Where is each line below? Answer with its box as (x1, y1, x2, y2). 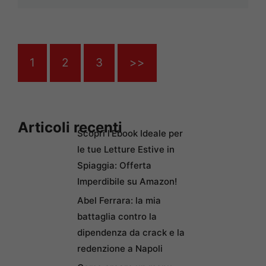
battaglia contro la (77, 211, 157, 223)
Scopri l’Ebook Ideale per (77, 128, 183, 140)
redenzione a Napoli (77, 243, 163, 255)
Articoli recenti (18, 119, 122, 137)
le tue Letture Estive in (77, 144, 175, 156)
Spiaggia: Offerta (77, 160, 151, 172)
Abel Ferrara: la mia (77, 195, 161, 207)
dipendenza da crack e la (77, 227, 185, 239)
